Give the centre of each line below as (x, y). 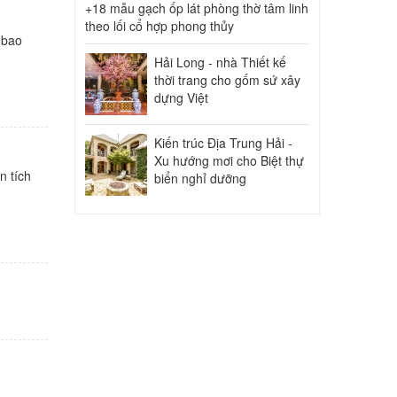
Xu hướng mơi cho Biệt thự (229, 161)
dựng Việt (181, 98)
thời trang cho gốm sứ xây (227, 80)
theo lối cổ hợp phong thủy (159, 26)
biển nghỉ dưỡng (200, 179)
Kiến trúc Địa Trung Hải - (223, 143)
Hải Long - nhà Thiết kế (220, 62)
